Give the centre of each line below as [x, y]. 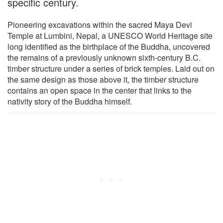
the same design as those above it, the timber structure [103, 79]
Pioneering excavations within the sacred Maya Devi [100, 24]
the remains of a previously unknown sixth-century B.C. [104, 57]
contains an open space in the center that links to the [100, 90]
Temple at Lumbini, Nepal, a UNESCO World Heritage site [110, 35]
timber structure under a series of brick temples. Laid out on [111, 68]
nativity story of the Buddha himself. [70, 101]
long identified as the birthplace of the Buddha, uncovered [109, 46]
